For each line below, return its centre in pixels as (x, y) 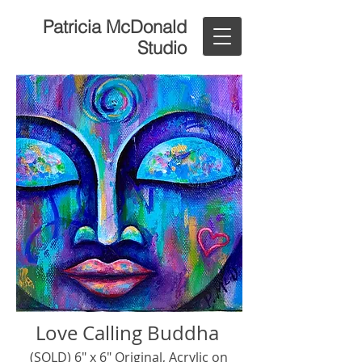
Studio (162, 48)
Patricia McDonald (115, 27)
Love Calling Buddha (127, 333)
